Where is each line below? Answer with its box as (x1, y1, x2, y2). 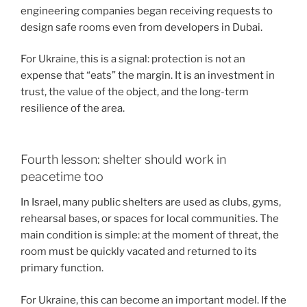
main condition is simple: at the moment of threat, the (21, 229, 279, 242)
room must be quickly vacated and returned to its (21, 245, 257, 258)
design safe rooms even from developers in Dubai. (21, 21, 262, 34)
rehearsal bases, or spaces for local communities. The (21, 212, 279, 225)
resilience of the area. (21, 102, 125, 115)
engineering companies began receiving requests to (21, 4, 273, 17)
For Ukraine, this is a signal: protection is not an (21, 53, 245, 66)
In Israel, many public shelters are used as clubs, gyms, (21, 196, 281, 209)
